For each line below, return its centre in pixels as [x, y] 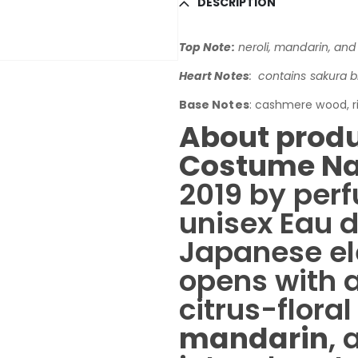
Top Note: [207, 47]
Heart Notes [214, 76]
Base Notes [214, 104]
